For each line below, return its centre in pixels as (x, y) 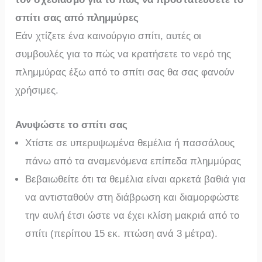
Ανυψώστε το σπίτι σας (72, 125)
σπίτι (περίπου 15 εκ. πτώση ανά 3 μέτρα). (122, 233)
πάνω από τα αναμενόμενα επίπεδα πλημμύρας (133, 161)
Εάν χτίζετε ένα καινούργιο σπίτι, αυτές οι (108, 36)
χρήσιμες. (37, 91)
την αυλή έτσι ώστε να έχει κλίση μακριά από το (132, 215)
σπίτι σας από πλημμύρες (77, 18)
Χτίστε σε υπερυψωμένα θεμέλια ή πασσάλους (130, 143)
